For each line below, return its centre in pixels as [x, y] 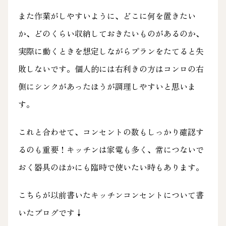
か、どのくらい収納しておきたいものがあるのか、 [111, 34]
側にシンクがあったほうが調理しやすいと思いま [107, 87]
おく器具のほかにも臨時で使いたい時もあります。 [111, 167]
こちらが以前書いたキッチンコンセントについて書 [111, 195]
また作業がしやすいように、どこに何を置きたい [107, 16]
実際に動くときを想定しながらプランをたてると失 [111, 51]
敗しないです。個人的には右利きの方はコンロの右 [111, 69]
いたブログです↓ [50, 213]
